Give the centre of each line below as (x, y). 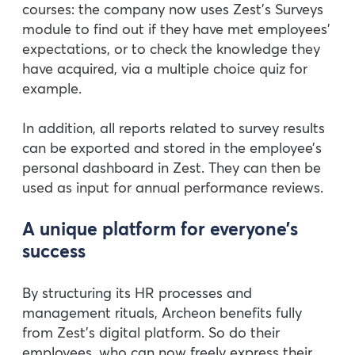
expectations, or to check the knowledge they (171, 48)
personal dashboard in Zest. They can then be (172, 168)
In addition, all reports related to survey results (174, 128)
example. (52, 88)
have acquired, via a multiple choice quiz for (165, 68)
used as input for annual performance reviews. (173, 188)
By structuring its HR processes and (137, 292)
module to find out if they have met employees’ (176, 29)
